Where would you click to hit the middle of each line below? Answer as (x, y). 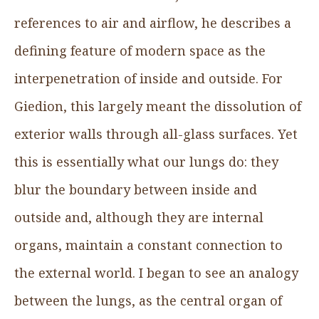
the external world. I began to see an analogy (156, 272)
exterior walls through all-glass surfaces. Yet (156, 134)
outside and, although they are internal (139, 217)
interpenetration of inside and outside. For (148, 78)
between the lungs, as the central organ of (148, 300)
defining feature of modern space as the (140, 50)
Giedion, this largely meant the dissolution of (158, 106)
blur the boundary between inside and (136, 189)
